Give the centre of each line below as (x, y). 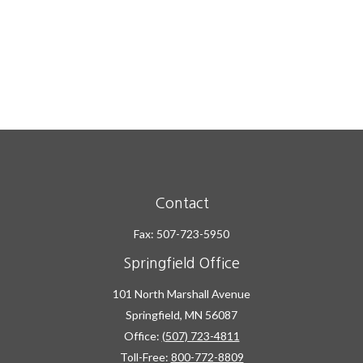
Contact (181, 203)
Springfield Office (181, 263)
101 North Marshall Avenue (181, 294)
